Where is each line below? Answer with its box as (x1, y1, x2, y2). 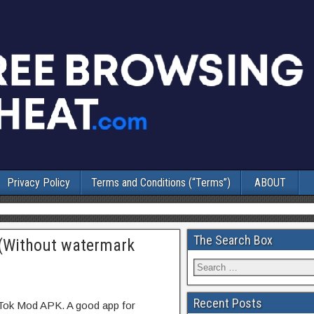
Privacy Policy (7, 176, 70, 189)
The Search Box (193, 233, 273, 247)
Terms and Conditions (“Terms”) (91, 176, 231, 189)
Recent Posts (193, 296, 262, 310)
